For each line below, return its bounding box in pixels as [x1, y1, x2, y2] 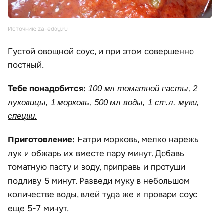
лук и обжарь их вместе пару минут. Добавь [8, 148, 184, 159]
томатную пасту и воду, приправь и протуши [8, 162, 185, 172]
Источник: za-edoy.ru [8, 25, 68, 33]
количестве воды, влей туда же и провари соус [8, 189, 197, 200]
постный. [8, 59, 44, 70]
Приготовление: [8, 134, 77, 145]
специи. [8, 111, 37, 121]
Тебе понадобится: [8, 83, 88, 94]
